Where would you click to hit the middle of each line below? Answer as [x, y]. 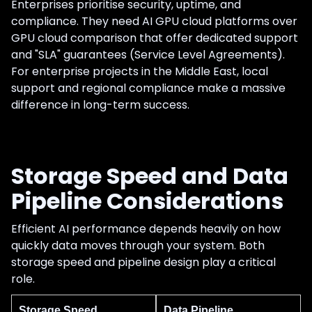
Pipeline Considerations [147, 201]
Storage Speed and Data [150, 175]
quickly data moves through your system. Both [138, 245]
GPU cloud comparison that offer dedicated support [155, 38]
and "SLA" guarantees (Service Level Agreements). [148, 54]
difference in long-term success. [100, 104]
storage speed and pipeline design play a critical [143, 262]
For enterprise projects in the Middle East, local [140, 71]
